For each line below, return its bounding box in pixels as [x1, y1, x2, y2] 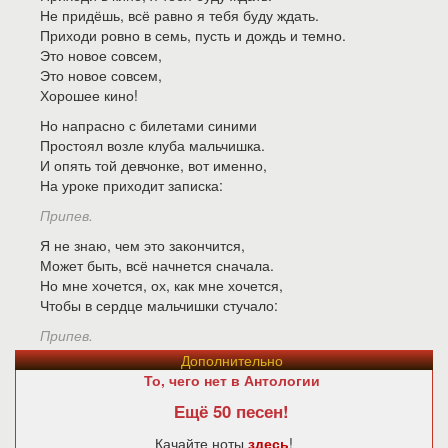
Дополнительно [180, 350, 283, 370]
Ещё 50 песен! [174, 399, 289, 423]
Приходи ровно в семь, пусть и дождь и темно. [40, 25, 346, 45]
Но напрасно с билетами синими [40, 115, 257, 135]
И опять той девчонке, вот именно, [40, 155, 267, 175]
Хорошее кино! [40, 85, 138, 105]
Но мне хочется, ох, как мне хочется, [40, 275, 283, 295]
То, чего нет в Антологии [143, 370, 320, 390]
